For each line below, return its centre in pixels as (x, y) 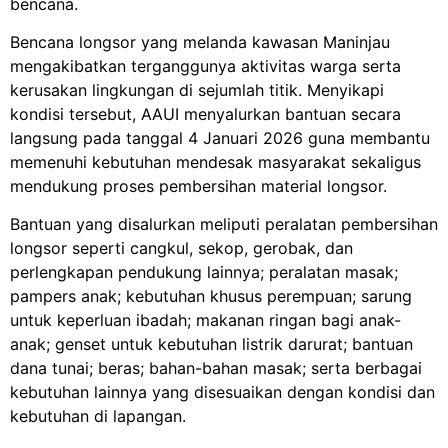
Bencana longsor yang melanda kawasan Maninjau (200, 41)
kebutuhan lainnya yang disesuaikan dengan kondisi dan (222, 392)
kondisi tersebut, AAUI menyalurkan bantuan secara (205, 113)
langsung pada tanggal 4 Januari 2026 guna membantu (220, 137)
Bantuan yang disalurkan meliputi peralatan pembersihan (224, 224)
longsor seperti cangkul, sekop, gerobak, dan (181, 248)
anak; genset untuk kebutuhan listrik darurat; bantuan (211, 344)
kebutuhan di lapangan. (98, 416)
